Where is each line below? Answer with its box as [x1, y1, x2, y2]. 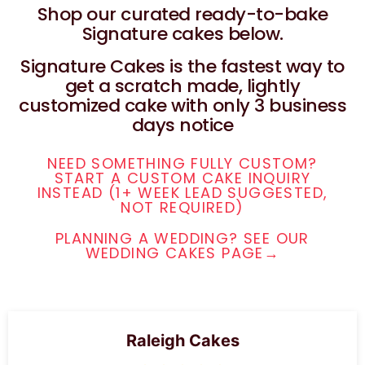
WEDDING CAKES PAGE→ [85, 243, 280, 263]
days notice [131, 112, 234, 138]
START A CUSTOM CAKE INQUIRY [54, 168, 311, 188]
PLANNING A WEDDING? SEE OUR [55, 228, 310, 248]
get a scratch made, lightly [64, 73, 301, 99]
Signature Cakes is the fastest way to [20, 54, 345, 79]
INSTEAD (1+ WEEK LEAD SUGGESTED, [37, 182, 328, 203]
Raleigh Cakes [125, 331, 240, 350]
